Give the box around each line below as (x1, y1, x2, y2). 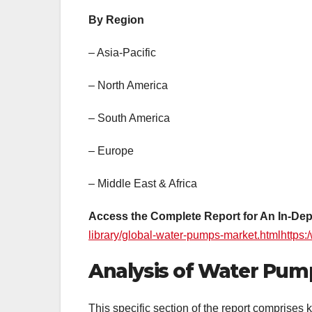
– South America (88, 111, 170, 124)
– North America (88, 79, 168, 91)
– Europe (88, 144, 134, 157)
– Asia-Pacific (88, 46, 156, 58)
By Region (88, 13, 144, 26)
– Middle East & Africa (88, 177, 197, 189)
